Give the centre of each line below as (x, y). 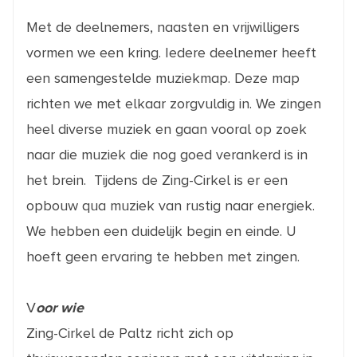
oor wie (60, 307)
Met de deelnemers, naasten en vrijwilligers (163, 27)
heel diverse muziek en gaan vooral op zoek (167, 129)
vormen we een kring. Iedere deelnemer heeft (171, 52)
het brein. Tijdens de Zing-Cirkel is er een (157, 180)
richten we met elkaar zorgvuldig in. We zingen (174, 103)
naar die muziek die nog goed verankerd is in (167, 154)
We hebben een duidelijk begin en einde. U (161, 231)
